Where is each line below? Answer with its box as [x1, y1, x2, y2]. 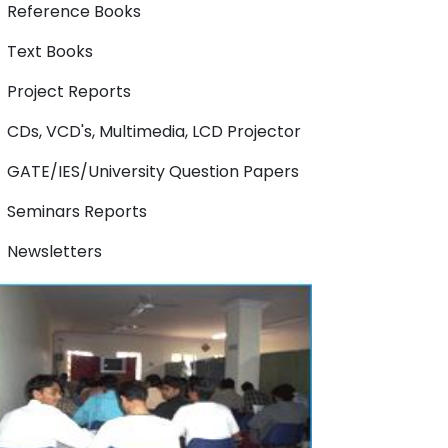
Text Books [7, 40, 93, 63]
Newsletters [7, 240, 102, 263]
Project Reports [7, 80, 131, 103]
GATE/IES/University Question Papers [7, 160, 299, 183]
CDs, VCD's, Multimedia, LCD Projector [7, 120, 301, 143]
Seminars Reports [7, 200, 147, 223]
